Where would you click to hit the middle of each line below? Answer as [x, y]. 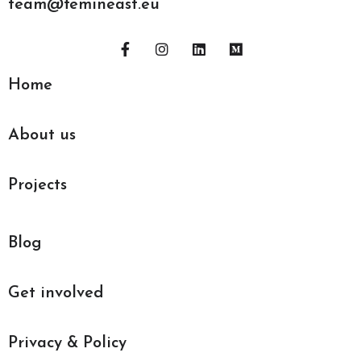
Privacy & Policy [67, 344]
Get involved [56, 294]
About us [42, 136]
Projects [37, 186]
